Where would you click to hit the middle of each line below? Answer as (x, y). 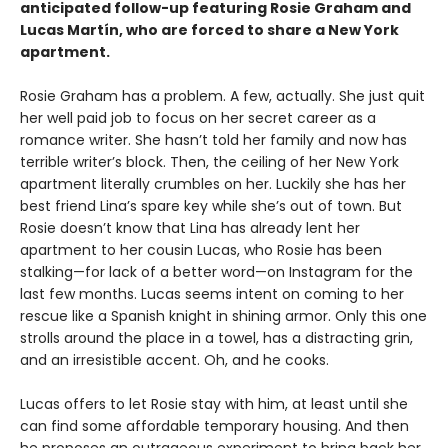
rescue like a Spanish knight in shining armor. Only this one (223, 316)
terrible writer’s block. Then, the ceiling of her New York (209, 162)
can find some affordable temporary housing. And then (214, 426)
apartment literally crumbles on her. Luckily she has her (213, 184)
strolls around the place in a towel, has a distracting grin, (216, 338)
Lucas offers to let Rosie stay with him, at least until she (214, 404)
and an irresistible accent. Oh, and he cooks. (174, 360)
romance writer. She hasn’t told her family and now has (213, 140)
